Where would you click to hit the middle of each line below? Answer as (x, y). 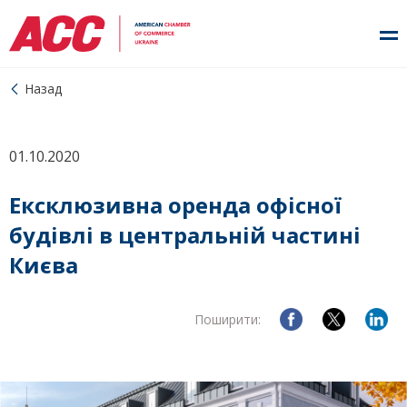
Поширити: (228, 319)
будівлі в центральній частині (185, 235)
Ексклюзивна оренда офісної (175, 205)
